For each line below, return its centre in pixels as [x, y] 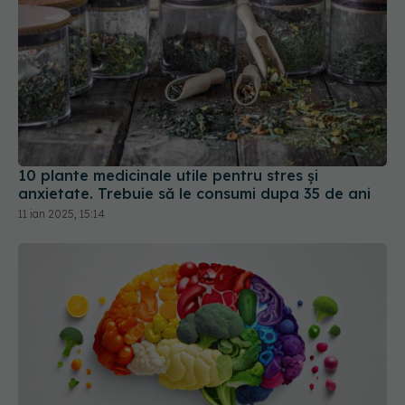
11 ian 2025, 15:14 [61, 160]
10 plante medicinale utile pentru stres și [168, 122]
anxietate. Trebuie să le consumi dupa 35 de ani [194, 140]
